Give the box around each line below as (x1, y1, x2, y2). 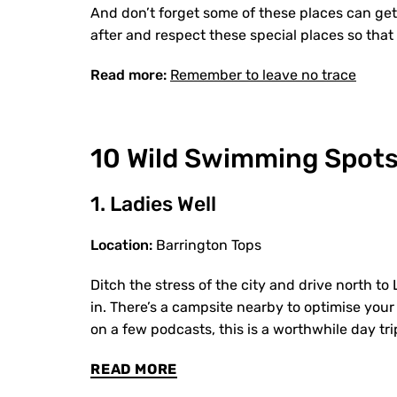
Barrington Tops (152, 237, 261, 253)
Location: (90, 237, 152, 253)
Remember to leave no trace (170, 66, 356, 83)
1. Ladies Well (90, 191, 216, 216)
